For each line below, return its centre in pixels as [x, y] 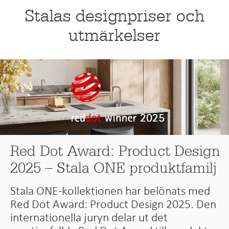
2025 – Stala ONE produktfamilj [114, 168]
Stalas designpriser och [114, 16]
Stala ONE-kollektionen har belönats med [110, 190]
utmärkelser [114, 35]
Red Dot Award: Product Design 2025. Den [113, 204]
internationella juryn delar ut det [89, 217]
